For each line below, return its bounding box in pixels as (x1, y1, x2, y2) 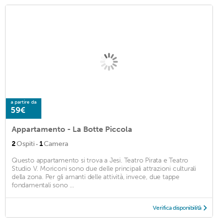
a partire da (11, 99, 36, 106)
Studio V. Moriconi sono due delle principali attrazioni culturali (12, 164, 196, 173)
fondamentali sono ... (12, 181, 74, 190)
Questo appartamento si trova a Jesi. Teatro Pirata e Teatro (12, 156, 189, 165)
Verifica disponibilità (152, 204, 201, 212)
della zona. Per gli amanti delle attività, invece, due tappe (12, 173, 180, 182)
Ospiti (17, 140, 35, 148)
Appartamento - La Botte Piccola (12, 125, 132, 134)
